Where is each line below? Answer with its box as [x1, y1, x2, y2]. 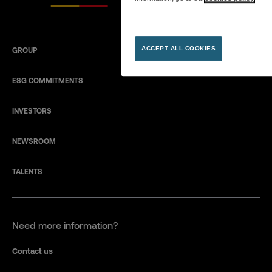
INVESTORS [12, 106, 52, 115]
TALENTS [12, 167, 42, 176]
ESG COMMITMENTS [12, 76, 83, 85]
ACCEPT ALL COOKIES [141, 44, 216, 52]
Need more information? [12, 219, 118, 231]
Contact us [12, 246, 53, 256]
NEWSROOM [12, 137, 56, 146]
